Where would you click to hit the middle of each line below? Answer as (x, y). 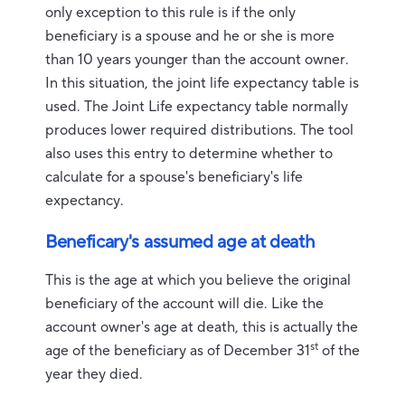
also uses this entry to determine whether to (189, 154)
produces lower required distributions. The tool (199, 130)
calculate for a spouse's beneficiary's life (174, 177)
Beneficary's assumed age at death (180, 242)
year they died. (94, 374)
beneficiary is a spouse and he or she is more (190, 36)
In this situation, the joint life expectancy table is (202, 83)
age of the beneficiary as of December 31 (178, 351)
